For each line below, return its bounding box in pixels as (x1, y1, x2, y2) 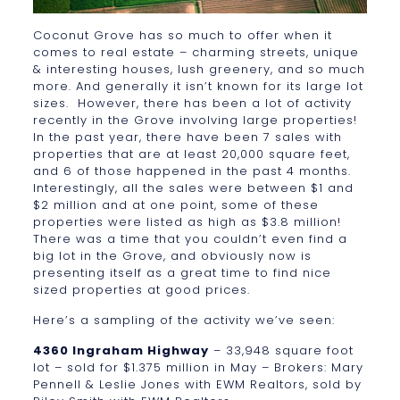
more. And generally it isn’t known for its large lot (32, 77, 363, 95)
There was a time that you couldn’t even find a (32, 229, 347, 247)
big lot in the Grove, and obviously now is (32, 246, 312, 264)
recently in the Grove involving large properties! (32, 111, 362, 129)
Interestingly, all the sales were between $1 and (32, 179, 354, 196)
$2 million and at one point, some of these (32, 196, 319, 213)
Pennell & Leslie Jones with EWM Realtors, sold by (32, 375, 362, 393)
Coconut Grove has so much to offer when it (32, 26, 332, 44)
